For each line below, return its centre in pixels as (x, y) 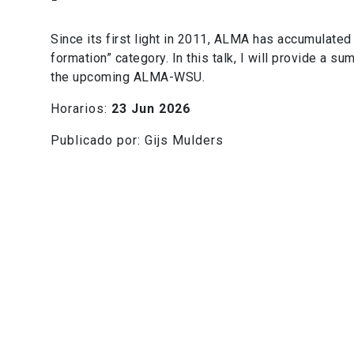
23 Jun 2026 (151, 108)
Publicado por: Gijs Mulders (137, 140)
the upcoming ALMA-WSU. (128, 77)
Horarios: (81, 108)
